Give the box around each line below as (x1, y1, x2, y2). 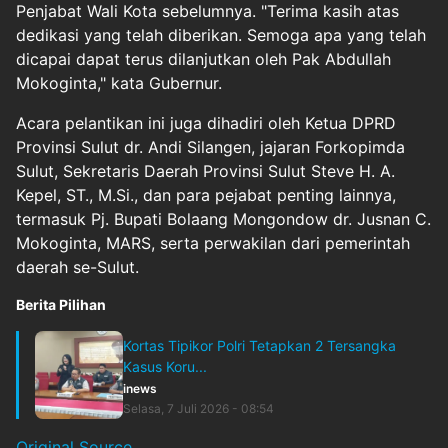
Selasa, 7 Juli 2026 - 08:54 (123, 400, 274, 416)
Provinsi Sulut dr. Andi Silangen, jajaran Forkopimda (16, 136, 405, 157)
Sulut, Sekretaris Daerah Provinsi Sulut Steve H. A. (16, 160, 395, 181)
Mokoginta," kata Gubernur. (16, 72, 222, 93)
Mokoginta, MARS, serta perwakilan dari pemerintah (16, 232, 410, 253)
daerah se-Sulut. (16, 256, 139, 277)
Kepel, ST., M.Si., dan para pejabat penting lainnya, (16, 184, 396, 205)
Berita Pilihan (16, 295, 106, 313)
